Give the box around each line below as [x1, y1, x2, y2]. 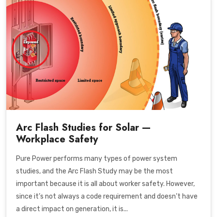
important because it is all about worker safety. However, [16, 179, 195, 188]
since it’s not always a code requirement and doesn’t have [16, 192, 198, 201]
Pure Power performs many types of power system [16, 154, 177, 163]
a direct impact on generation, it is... [16, 204, 128, 213]
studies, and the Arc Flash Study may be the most [16, 167, 173, 175]
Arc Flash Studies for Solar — [16, 120, 151, 135]
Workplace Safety [16, 132, 98, 146]
